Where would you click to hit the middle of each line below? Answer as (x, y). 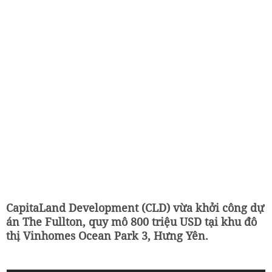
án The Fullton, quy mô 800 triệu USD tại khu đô (131, 222)
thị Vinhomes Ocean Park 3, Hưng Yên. (107, 236)
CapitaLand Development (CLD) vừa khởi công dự (135, 208)
